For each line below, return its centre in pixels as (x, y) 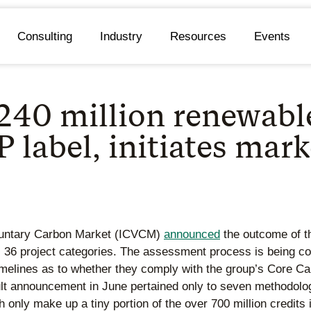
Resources (198, 36)
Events (272, 36)
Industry (121, 36)
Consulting (44, 36)
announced (192, 235)
